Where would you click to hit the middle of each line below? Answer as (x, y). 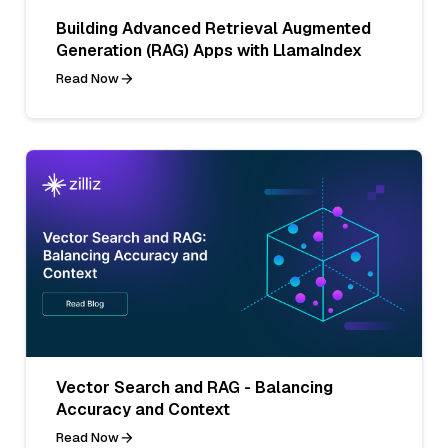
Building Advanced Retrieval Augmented (213, 28)
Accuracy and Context (143, 409)
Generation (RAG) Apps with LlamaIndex (209, 50)
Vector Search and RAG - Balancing (194, 387)
